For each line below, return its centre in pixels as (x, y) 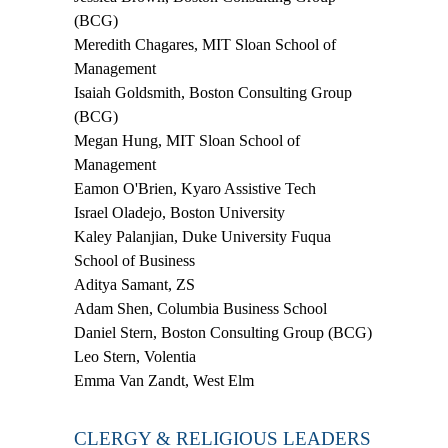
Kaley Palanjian (124, 236)
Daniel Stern (113, 332)
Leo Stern (105, 356)
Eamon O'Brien (123, 188)
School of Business (134, 260)
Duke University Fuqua (256, 236)
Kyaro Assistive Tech (248, 188)
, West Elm (219, 380)
